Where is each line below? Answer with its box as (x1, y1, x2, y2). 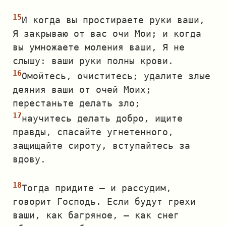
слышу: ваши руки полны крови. (13, 55, 174, 66)
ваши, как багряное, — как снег (13, 210, 179, 220)
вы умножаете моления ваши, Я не (13, 42, 185, 52)
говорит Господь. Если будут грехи (13, 196, 196, 207)
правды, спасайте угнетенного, (13, 127, 174, 137)
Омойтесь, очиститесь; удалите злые (22, 71, 210, 81)
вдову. (13, 154, 46, 164)
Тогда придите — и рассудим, (22, 183, 172, 193)
